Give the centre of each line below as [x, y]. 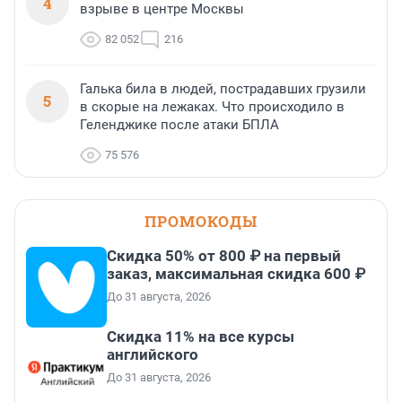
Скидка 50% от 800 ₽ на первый [224, 256]
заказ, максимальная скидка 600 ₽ [236, 274]
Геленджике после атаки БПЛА [179, 125]
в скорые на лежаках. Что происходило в [212, 107]
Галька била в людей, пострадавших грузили [223, 89]
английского [153, 355]
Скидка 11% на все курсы [201, 337]
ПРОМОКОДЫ [201, 222]
